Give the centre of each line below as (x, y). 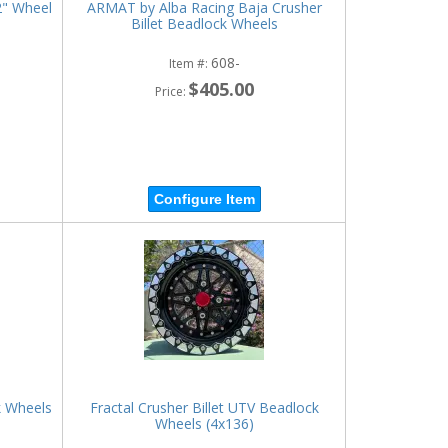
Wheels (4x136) (204, 423)
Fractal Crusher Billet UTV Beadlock (204, 407)
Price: (171, 91)
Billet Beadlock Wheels (204, 23)
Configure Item (204, 199)
